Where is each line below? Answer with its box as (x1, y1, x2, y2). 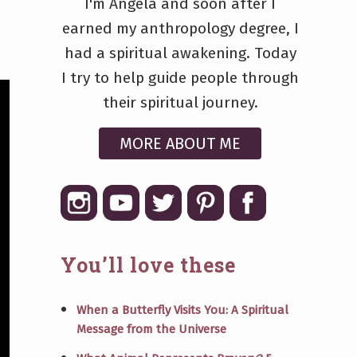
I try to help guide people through (61, 68, 299, 87)
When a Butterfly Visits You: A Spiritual (76, 302, 288, 317)
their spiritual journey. (102, 92, 258, 112)
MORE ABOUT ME (120, 133, 241, 153)
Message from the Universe (76, 321, 226, 336)
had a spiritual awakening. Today (64, 43, 296, 62)
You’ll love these (61, 251, 236, 278)
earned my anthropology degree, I (61, 18, 299, 37)
